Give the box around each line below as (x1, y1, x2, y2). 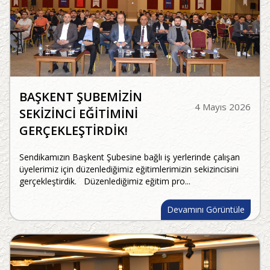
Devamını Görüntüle (167, 204, 245, 216)
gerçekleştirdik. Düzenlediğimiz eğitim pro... (19, 175, 190, 187)
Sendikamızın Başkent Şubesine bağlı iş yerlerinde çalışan (19, 151, 240, 163)
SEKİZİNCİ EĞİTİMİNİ (19, 105, 138, 122)
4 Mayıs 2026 (195, 101, 251, 113)
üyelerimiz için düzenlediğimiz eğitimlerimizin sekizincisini (19, 163, 239, 175)
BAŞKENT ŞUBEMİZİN (19, 89, 142, 105)
